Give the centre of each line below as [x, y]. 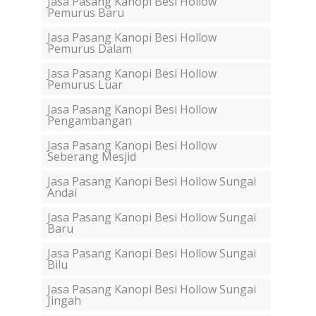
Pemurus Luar [85, 85]
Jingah [64, 301]
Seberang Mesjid [92, 157]
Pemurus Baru [86, 13]
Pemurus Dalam [90, 49]
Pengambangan [90, 121]
